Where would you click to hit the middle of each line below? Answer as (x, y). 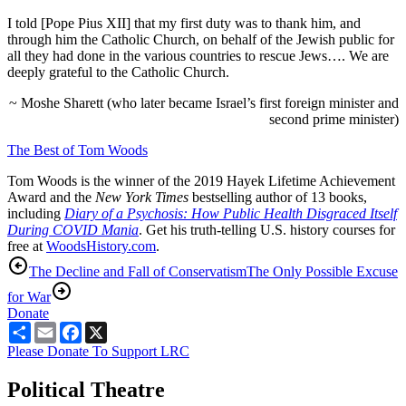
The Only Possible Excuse (322, 271)
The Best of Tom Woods (77, 150)
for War (29, 296)
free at (27, 246)
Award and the (51, 197)
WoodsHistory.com (101, 246)
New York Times (142, 197)
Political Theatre (86, 389)
